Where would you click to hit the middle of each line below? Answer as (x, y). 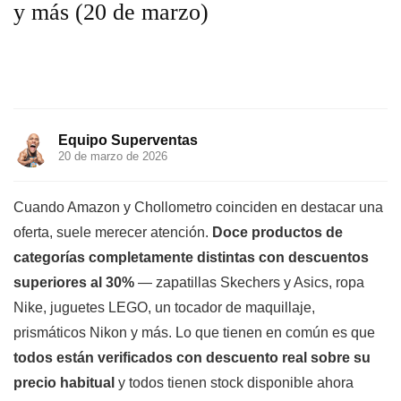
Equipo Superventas (128, 140)
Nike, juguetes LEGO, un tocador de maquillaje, (164, 307)
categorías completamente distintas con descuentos (191, 257)
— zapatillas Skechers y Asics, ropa (249, 282)
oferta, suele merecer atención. (113, 232)
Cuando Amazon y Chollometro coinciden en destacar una (198, 207)
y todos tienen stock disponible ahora (234, 383)
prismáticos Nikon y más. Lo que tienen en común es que (194, 333)
